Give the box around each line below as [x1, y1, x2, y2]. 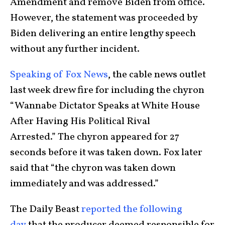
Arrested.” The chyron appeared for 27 [10, 130, 179, 144]
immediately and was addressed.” [10, 176, 159, 191]
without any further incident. [10, 42, 142, 56]
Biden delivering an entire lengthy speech [10, 26, 196, 41]
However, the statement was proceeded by [10, 11, 197, 25]
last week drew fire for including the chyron [10, 83, 204, 97]
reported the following [79, 202, 182, 216]
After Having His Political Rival [10, 114, 150, 129]
